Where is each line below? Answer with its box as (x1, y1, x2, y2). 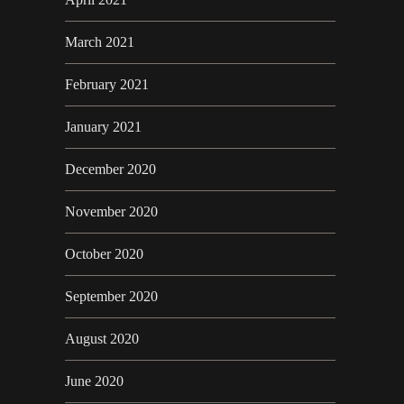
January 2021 (65, 119, 142, 135)
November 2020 (65, 204, 158, 220)
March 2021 (65, 34, 134, 50)
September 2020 (65, 289, 158, 305)
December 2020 (65, 161, 156, 178)
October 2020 (65, 246, 143, 262)
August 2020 (65, 331, 139, 347)
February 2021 (65, 77, 149, 93)
